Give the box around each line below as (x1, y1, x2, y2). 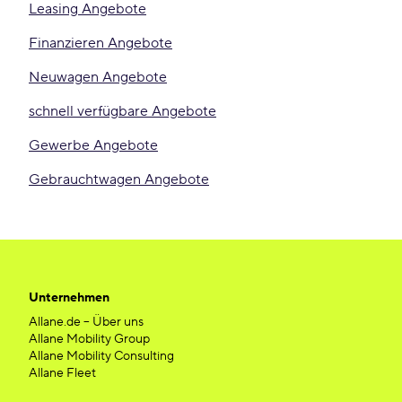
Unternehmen (29, 290, 109, 306)
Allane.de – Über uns (29, 314, 144, 330)
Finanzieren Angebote (29, 34, 172, 52)
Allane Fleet (29, 365, 96, 381)
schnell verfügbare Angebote (29, 102, 216, 120)
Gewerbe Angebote (29, 136, 158, 154)
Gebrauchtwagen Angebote (29, 170, 209, 188)
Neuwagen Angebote (29, 68, 167, 86)
